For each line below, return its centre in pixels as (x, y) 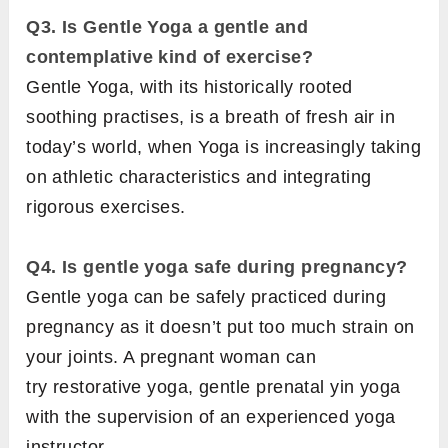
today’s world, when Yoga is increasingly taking (224, 146)
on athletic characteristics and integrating (199, 176)
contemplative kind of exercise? (170, 56)
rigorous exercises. (106, 206)
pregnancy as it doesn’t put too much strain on (220, 326)
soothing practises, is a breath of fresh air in (211, 116)
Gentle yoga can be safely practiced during (206, 296)
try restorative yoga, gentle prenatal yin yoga (213, 386)
